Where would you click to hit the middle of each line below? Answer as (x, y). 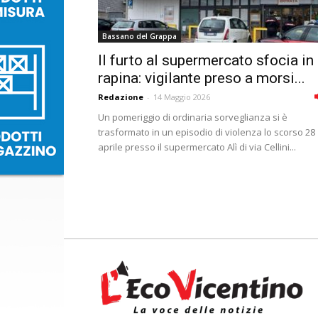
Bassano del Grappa (139, 36)
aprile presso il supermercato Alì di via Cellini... (197, 147)
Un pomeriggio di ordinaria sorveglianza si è (193, 117)
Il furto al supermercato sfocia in (206, 60)
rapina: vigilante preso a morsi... (202, 78)
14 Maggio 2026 (182, 97)
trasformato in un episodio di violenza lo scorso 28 (207, 132)
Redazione (121, 97)
